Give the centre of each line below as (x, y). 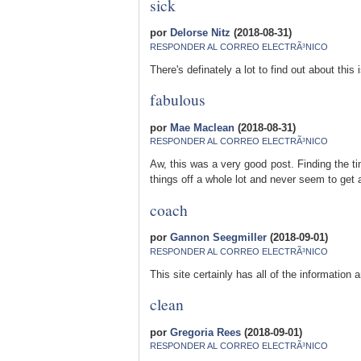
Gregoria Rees (205, 332)
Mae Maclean (202, 127)
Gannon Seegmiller (218, 238)
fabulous (178, 100)
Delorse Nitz (200, 33)
